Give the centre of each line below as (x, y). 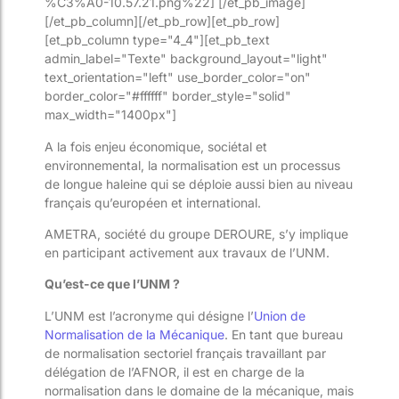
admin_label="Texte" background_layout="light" (186, 59)
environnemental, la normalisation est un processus (192, 165)
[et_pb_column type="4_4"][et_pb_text (157, 40)
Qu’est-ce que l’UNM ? (112, 284)
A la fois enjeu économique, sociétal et (156, 146)
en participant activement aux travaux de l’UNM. (187, 252)
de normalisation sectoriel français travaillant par (185, 353)
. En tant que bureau (284, 334)
